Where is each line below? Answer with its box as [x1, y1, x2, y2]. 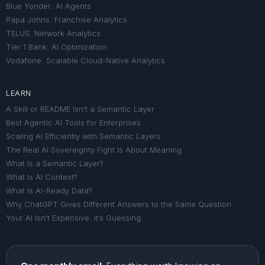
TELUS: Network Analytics [6, 29, 101, 38]
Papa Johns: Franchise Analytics [6, 15, 127, 25]
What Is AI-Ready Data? [6, 186, 92, 196]
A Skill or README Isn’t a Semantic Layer [6, 105, 154, 114]
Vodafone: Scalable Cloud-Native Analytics [6, 56, 165, 66]
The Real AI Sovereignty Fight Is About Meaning [6, 146, 182, 155]
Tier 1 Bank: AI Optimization [6, 43, 106, 52]
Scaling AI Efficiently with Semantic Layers [6, 132, 161, 141]
